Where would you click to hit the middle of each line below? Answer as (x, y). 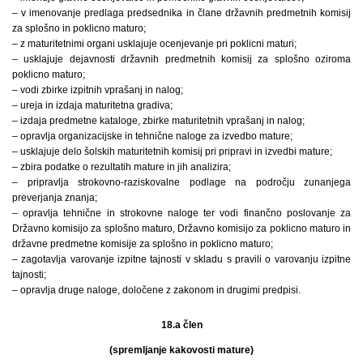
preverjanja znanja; (55, 198)
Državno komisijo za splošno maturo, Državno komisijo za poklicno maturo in (181, 229)
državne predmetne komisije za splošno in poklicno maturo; (143, 244)
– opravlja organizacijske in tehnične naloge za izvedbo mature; (152, 137)
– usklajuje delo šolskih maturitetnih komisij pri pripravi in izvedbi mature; (172, 152)
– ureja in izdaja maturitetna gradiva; (92, 106)
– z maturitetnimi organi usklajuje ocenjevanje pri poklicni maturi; (154, 44)
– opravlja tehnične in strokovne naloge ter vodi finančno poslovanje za (181, 214)
